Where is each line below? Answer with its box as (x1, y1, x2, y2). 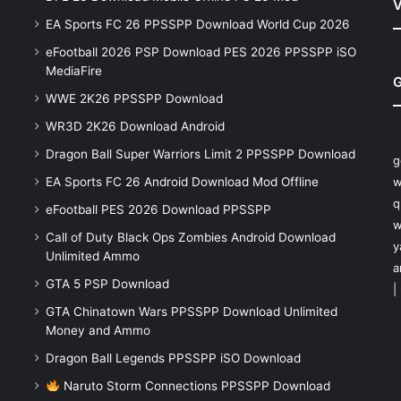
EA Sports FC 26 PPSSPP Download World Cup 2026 (45, 17, 350, 32)
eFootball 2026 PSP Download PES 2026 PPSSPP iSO (45, 45, 356, 60)
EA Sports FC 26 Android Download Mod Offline (45, 175, 319, 190)
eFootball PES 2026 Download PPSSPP (45, 202, 271, 218)
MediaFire (45, 64, 102, 79)
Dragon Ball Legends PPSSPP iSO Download (45, 351, 301, 366)
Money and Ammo (45, 323, 150, 338)
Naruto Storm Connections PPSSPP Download (59, 379, 330, 394)
